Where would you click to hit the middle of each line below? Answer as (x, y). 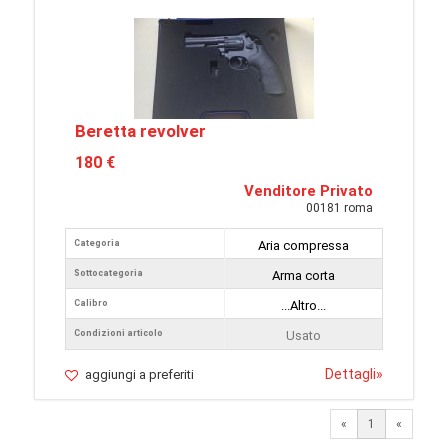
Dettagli (350, 374)
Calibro (91, 303)
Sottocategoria (108, 273)
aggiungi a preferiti (139, 374)
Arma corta (303, 275)
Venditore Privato (308, 191)
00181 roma (339, 208)
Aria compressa (303, 245)
